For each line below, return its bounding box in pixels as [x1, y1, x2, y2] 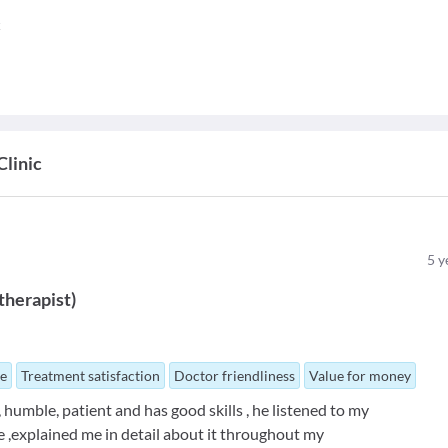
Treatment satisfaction [21, 367, 161, 384]
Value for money [309, 367, 412, 384]
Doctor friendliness [174, 367, 296, 384]
